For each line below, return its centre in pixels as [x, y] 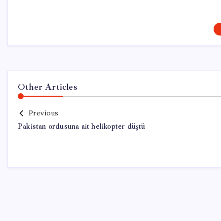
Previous [43, 113]
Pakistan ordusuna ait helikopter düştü [82, 127]
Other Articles [48, 87]
